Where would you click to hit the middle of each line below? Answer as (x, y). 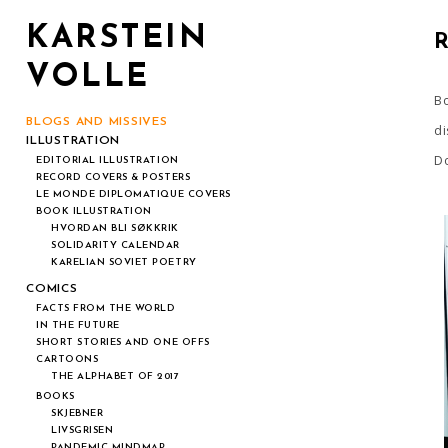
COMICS (52, 289)
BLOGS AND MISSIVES (97, 122)
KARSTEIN (117, 39)
